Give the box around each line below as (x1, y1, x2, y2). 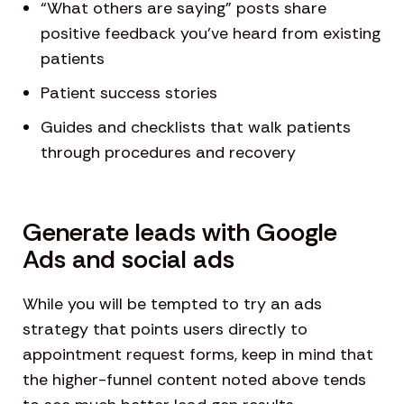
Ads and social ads (23, 243, 234, 277)
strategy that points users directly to (23, 318, 308, 341)
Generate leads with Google (23, 216, 337, 250)
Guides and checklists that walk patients (41, 116, 351, 139)
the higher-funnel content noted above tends (23, 369, 366, 391)
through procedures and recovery (41, 142, 296, 164)
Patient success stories (41, 82, 217, 105)
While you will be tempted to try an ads (23, 293, 322, 316)
